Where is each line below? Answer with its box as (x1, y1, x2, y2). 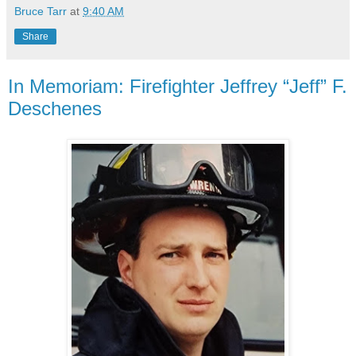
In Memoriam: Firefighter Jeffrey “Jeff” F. (8, 75, 347, 98)
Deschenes (8, 98, 102, 120)
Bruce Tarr (14, 5, 67, 18)
